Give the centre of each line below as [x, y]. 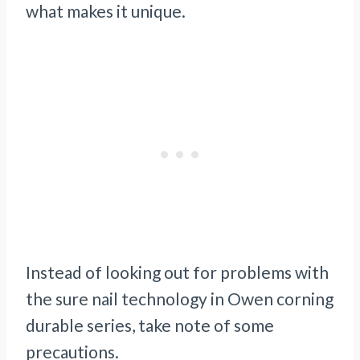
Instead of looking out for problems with [177, 272]
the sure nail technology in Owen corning [180, 299]
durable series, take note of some [150, 325]
